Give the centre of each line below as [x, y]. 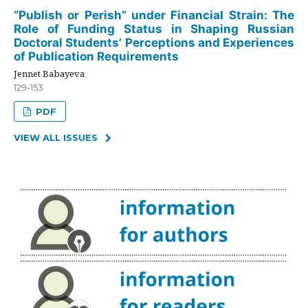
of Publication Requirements [96, 56]
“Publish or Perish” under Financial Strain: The [154, 15]
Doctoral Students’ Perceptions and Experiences [154, 42]
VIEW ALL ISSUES [56, 138]
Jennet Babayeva [49, 73]
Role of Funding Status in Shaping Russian [154, 29]
